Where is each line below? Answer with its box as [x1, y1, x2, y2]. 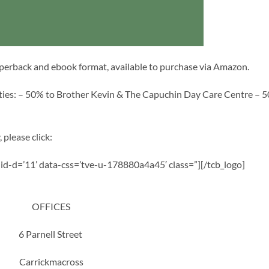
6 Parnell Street [18, 228, 84, 240]
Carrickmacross [19, 255, 83, 267]
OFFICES [32, 201, 71, 213]
